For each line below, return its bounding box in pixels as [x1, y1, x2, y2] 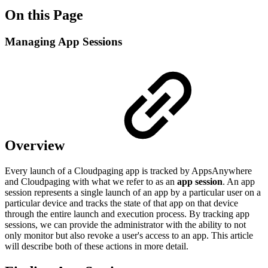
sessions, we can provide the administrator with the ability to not [5, 219, 246, 230]
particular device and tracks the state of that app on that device [5, 197, 238, 208]
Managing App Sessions [5, 35, 122, 48]
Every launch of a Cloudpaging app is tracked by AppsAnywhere [5, 165, 252, 176]
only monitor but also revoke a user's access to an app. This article [5, 230, 253, 240]
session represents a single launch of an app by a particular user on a [5, 187, 261, 197]
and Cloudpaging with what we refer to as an [5, 176, 177, 187]
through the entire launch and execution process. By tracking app [5, 208, 249, 219]
